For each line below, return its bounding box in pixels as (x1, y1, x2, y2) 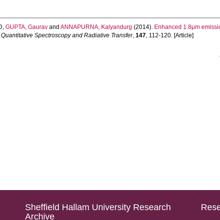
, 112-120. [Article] (146, 32, 194, 39)
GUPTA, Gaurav (5, 24, 48, 30)
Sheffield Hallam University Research (25, 202, 171, 212)
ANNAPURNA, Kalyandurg (60, 24, 133, 30)
